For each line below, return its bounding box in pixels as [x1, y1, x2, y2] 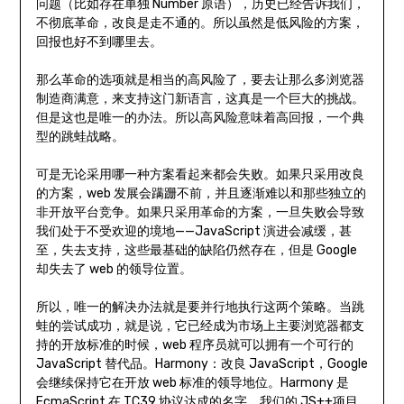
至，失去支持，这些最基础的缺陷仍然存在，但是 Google [35, 243, 357, 259]
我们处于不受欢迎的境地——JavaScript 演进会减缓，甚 [35, 224, 352, 240]
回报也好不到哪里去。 [35, 34, 162, 50]
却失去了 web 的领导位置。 [35, 262, 192, 278]
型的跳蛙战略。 [35, 129, 124, 145]
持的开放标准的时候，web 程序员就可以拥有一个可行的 [35, 337, 353, 353]
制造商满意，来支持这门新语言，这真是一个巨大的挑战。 [35, 91, 364, 107]
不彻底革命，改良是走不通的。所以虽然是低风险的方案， [35, 15, 364, 32]
